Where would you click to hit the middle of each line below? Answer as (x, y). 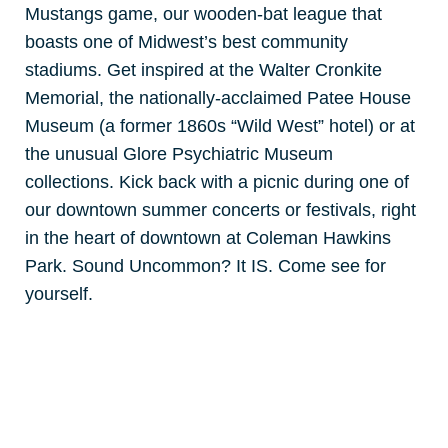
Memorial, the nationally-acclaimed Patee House (218, 97)
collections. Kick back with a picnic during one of (217, 181)
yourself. (59, 293)
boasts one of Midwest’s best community (186, 41)
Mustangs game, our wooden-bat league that (203, 13)
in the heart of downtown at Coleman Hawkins (208, 237)
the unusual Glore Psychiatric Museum (179, 153)
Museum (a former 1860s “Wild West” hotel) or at (220, 125)
